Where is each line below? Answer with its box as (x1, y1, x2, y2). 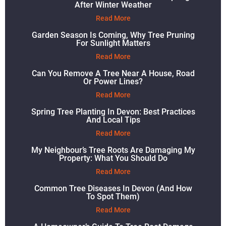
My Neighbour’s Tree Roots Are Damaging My (31, 145, 195, 155)
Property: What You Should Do (59, 153, 167, 163)
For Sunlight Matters (76, 38, 150, 48)
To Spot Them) (86, 192, 140, 201)
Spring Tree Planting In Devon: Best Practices (31, 107, 195, 117)
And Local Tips (86, 115, 140, 125)
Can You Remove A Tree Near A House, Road (31, 69, 195, 78)
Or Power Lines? (83, 77, 143, 86)
